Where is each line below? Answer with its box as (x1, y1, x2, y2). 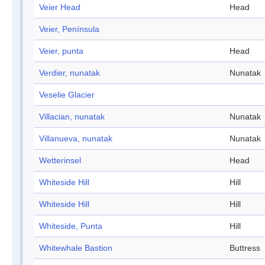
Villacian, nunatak (39, 112, 105, 122)
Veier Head (39, 2, 80, 12)
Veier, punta (39, 46, 83, 56)
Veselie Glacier (39, 90, 95, 100)
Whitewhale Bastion (39, 243, 112, 253)
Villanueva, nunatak (39, 134, 112, 144)
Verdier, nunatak (39, 68, 100, 78)
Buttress (230, 243, 260, 253)
